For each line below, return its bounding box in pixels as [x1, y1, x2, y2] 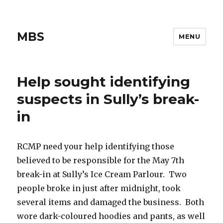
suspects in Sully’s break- [17, 91, 200, 108]
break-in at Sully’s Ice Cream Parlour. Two [17, 169, 187, 179]
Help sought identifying [17, 73, 191, 90]
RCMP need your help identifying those [17, 141, 175, 151]
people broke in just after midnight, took [17, 183, 181, 193]
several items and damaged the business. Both [17, 197, 205, 207]
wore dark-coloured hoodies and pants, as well [17, 211, 206, 221]
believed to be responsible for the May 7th [17, 155, 185, 165]
